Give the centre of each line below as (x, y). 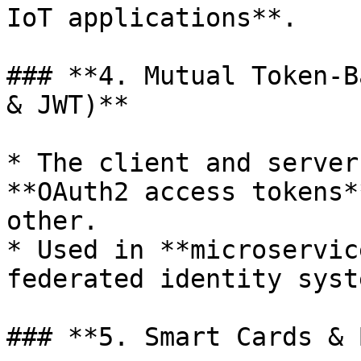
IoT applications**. (152, 18)
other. (52, 221)
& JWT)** (68, 105)
